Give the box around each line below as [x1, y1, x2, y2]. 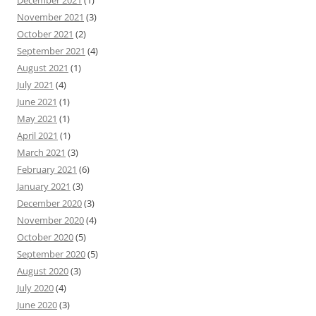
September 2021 [17, 44, 85, 58]
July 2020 [17, 281, 54, 295]
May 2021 [17, 112, 57, 126]
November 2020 [17, 214, 84, 227]
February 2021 [17, 163, 77, 176]
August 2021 [17, 61, 68, 75]
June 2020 [17, 298, 57, 312]
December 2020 [17, 197, 82, 210]
